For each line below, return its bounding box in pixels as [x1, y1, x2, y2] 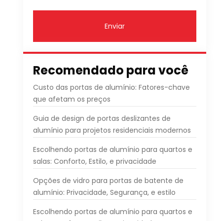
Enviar [104, 21, 125, 31]
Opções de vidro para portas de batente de [33, 176, 184, 185]
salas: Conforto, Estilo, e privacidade [33, 156, 156, 166]
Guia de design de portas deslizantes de [33, 113, 171, 123]
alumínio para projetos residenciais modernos [33, 125, 191, 135]
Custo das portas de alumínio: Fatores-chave [33, 82, 190, 92]
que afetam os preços [33, 94, 110, 104]
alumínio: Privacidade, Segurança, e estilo [33, 187, 176, 197]
